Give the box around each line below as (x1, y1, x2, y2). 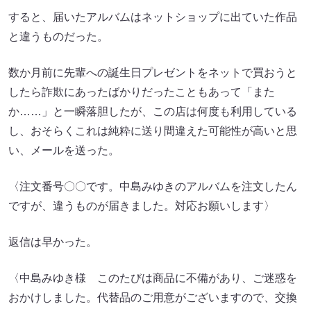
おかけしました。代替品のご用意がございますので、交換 (8, 292, 297, 304)
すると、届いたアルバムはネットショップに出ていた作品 (8, 11, 297, 24)
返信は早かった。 (8, 236, 97, 249)
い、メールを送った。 (8, 144, 119, 157)
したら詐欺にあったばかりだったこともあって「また (8, 86, 275, 99)
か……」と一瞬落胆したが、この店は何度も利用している (8, 106, 297, 118)
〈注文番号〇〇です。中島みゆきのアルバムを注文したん (8, 180, 297, 193)
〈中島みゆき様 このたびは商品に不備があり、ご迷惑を (8, 272, 297, 285)
